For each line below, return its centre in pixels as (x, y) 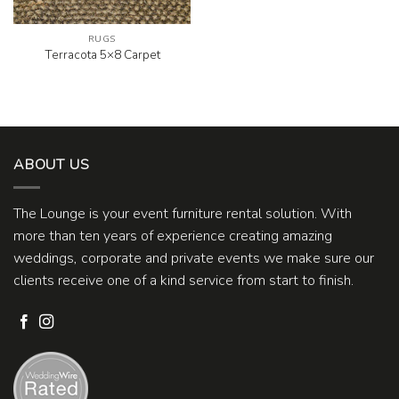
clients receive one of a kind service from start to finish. (183, 280)
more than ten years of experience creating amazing (173, 236)
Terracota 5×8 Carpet (102, 55)
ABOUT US (52, 165)
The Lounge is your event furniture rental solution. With (183, 213)
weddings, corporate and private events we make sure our (194, 258)
